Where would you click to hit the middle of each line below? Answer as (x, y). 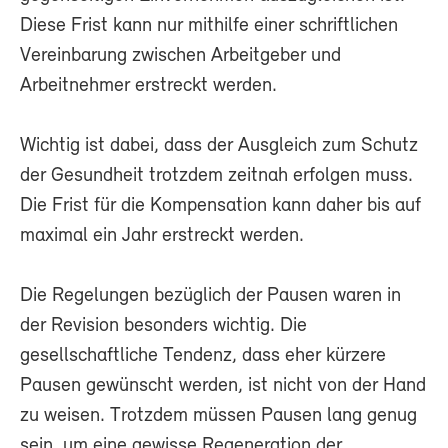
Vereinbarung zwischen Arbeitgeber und (180, 56)
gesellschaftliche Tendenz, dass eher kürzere (203, 356)
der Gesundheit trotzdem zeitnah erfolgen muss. (216, 176)
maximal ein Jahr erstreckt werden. (162, 236)
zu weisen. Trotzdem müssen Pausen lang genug (218, 416)
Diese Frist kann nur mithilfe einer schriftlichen (209, 26)
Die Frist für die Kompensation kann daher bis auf (220, 206)
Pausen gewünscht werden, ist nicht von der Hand (223, 386)
